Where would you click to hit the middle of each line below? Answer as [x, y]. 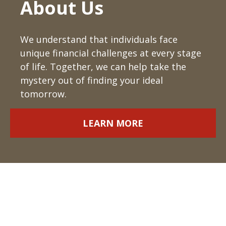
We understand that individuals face [99, 39]
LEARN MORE [113, 123]
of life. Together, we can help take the [103, 67]
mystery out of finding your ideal [92, 80]
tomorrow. [43, 94]
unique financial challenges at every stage [111, 53]
